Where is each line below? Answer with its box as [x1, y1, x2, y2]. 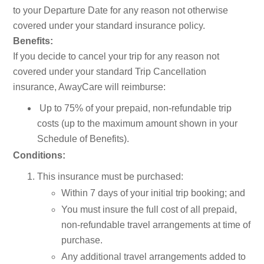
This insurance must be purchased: [37, 171, 183, 182]
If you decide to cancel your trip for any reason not [13, 51, 220, 62]
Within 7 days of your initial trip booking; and [61, 188, 245, 199]
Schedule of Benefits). [37, 134, 129, 144]
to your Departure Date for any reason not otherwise [13, 5, 229, 16]
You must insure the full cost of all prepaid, [61, 204, 237, 215]
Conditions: [13, 150, 66, 161]
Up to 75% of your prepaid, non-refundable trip [37, 103, 232, 114]
